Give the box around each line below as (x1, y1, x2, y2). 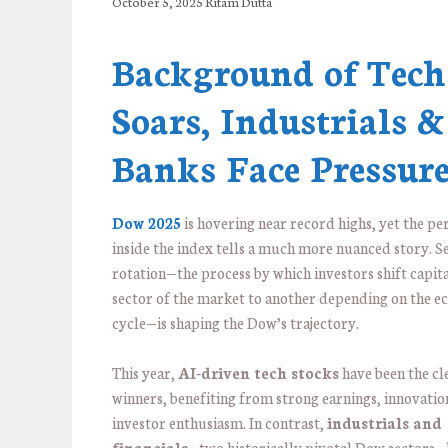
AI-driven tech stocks (178, 362, 339, 384)
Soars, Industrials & (112, 92, 445, 143)
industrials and (327, 412, 442, 434)
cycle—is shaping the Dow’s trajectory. (112, 311, 359, 333)
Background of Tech (112, 44, 446, 95)
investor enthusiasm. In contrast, (112, 412, 327, 434)
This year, (112, 362, 178, 384)
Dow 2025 (112, 211, 181, 233)
